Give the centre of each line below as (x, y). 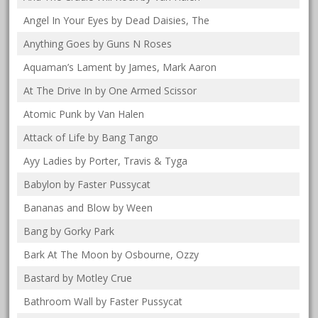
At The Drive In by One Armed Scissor (110, 91)
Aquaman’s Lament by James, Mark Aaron (120, 67)
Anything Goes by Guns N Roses (98, 44)
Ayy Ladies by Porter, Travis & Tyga (106, 161)
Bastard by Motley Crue (78, 278)
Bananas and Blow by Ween (88, 208)
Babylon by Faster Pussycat (87, 185)
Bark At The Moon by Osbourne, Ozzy (111, 255)
